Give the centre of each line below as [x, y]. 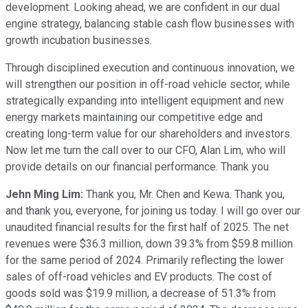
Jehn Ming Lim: [44, 194]
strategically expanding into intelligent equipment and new [145, 100]
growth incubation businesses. [79, 40]
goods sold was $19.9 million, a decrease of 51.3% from [141, 293]
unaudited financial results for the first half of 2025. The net [147, 227]
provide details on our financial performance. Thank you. [138, 166]
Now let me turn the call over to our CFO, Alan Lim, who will [145, 150]
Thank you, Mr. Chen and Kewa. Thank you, [184, 194]
